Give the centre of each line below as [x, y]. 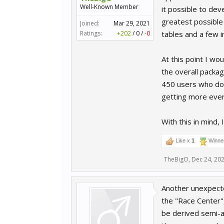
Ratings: [91, 33]
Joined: [90, 23]
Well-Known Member [109, 7]
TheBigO [176, 159]
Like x [183, 140]
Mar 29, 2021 [132, 23]
